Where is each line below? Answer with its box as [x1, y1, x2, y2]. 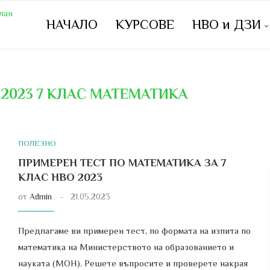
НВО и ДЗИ [192, 17, 261, 32]
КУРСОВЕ [116, 17, 174, 32]
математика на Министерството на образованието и [17, 242, 234, 252]
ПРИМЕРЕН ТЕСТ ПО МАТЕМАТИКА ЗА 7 [17, 157, 227, 169]
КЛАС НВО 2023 [17, 171, 102, 183]
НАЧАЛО [46, 17, 98, 32]
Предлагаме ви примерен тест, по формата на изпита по [17, 225, 251, 236]
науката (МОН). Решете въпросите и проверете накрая [17, 258, 248, 268]
